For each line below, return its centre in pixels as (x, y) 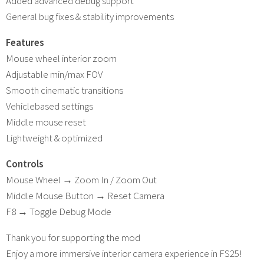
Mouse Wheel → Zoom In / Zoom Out (81, 179)
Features (25, 42)
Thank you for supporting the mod (73, 237)
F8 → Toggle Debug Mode (59, 211)
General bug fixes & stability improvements (90, 16)
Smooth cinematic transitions (65, 90)
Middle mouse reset (46, 122)
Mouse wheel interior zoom (61, 58)
